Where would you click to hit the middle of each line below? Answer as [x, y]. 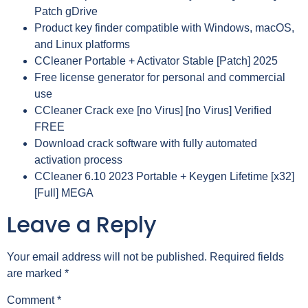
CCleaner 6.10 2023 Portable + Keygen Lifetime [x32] [164, 177]
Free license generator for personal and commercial [160, 78]
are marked [36, 273]
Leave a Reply [82, 224]
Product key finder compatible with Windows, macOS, [164, 28]
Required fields [247, 256]
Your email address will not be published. [107, 256]
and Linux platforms [82, 45]
